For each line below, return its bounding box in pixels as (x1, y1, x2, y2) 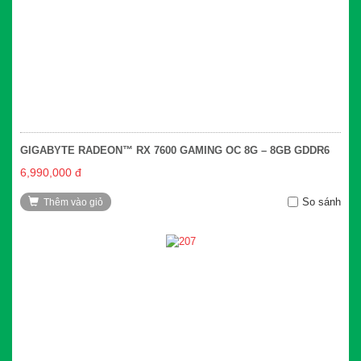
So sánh (302, 195, 341, 208)
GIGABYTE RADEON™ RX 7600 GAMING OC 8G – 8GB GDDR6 (20, 143, 330, 156)
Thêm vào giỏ (44, 196, 103, 208)
